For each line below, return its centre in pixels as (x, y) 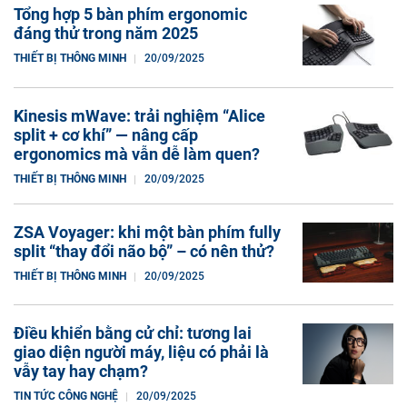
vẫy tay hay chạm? (81, 372)
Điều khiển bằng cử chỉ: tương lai (133, 333)
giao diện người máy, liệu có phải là (141, 352)
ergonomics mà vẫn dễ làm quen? (137, 154)
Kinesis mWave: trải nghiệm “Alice (139, 115)
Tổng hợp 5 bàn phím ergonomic (130, 14)
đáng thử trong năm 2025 (106, 33)
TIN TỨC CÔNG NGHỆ (66, 397)
